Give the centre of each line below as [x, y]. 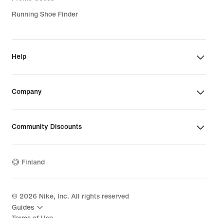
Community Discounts [47, 127]
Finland [33, 162]
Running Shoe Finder [45, 14]
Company [27, 92]
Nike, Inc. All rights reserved [83, 196]
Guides [23, 207]
